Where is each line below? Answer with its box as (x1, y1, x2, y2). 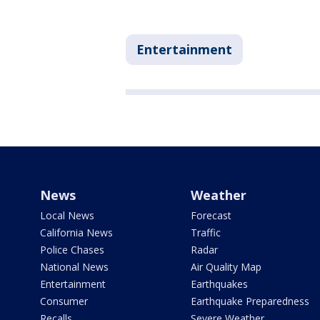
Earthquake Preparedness (190, 294, 309, 309)
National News (40, 260, 109, 274)
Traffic (190, 226, 221, 240)
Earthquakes (190, 277, 248, 291)
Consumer (40, 294, 88, 309)
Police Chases (40, 243, 104, 257)
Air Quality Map (190, 260, 261, 274)
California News (40, 226, 113, 240)
